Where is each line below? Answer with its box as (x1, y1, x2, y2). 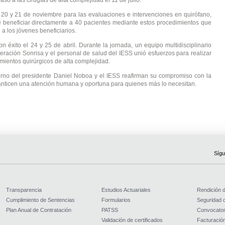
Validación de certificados (101, 217, 163, 223)
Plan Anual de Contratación (6, 207, 71, 213)
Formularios (101, 197, 131, 203)
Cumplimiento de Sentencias (6, 197, 75, 203)
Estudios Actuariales (101, 187, 151, 193)
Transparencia (6, 187, 42, 193)
